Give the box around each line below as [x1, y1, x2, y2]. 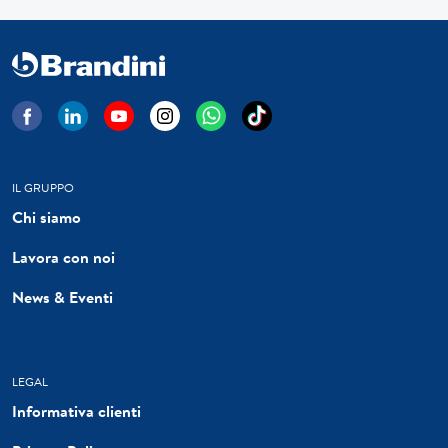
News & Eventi [12, 286, 113, 309]
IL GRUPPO [12, 179, 74, 197]
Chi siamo [12, 206, 81, 229]
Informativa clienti [12, 400, 141, 423]
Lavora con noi [12, 246, 115, 269]
